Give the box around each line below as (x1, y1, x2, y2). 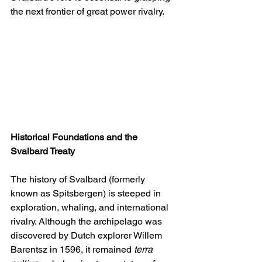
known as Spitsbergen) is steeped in (11, 188, 163, 199)
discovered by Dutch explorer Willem (11, 230, 164, 242)
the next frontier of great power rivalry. (11, 6, 164, 18)
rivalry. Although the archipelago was (11, 216, 164, 227)
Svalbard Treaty (11, 146, 75, 157)
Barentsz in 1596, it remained (11, 244, 134, 256)
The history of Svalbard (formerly (11, 174, 147, 185)
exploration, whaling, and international (11, 202, 171, 213)
